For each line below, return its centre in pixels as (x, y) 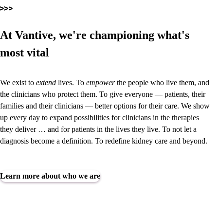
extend (46, 82)
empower (100, 82)
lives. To (71, 82)
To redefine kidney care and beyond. (151, 141)
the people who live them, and (162, 82)
